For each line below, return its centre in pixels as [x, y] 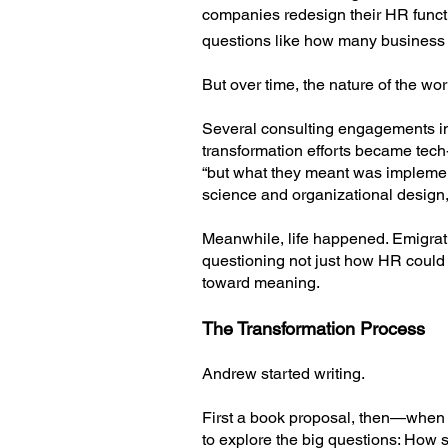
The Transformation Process [313, 328]
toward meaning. [261, 282]
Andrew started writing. [283, 373]
